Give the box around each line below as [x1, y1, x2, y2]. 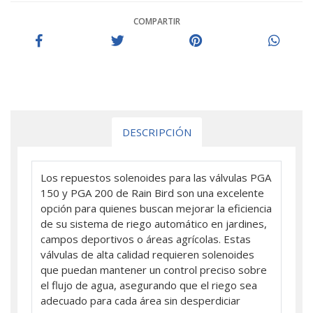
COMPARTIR [133, 15, 180, 27]
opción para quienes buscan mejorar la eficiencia [41, 201, 272, 215]
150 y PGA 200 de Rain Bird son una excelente [41, 185, 264, 200]
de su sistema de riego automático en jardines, [41, 216, 267, 231]
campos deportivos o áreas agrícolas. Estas [41, 231, 251, 246]
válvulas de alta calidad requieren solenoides [41, 247, 254, 261]
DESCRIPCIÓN [122, 124, 191, 139]
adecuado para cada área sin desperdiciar [41, 293, 240, 307]
